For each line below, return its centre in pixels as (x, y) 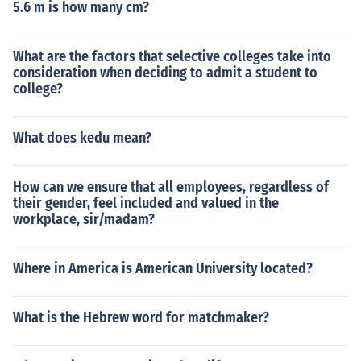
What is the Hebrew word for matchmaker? (141, 317)
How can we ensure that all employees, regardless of (171, 187)
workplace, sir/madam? (84, 219)
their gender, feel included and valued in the (146, 203)
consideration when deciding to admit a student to (165, 73)
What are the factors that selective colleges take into (172, 56)
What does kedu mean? (82, 138)
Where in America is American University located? (163, 268)
